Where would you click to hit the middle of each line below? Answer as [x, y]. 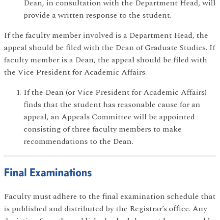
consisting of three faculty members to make [103, 129]
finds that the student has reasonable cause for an [112, 104]
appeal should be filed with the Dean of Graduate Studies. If [110, 47]
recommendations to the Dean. [78, 141]
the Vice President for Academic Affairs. [75, 72]
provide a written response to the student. [97, 15]
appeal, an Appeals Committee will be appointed [109, 117]
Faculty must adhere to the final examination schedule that [110, 197]
